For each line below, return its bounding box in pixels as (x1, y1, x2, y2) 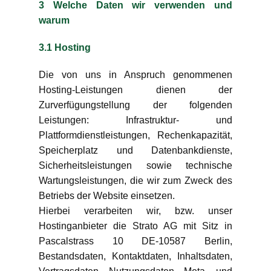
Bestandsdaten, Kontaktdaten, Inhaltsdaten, (39, 251, 232, 261)
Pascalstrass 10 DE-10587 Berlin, (39, 236, 232, 246)
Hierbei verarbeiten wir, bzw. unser (39, 206, 232, 216)
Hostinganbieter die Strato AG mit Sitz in (39, 221, 232, 231)
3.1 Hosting (39, 42, 91, 53)
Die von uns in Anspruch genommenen (39, 70, 232, 80)
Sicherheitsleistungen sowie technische (39, 160, 232, 171)
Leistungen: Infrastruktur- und (39, 115, 232, 125)
